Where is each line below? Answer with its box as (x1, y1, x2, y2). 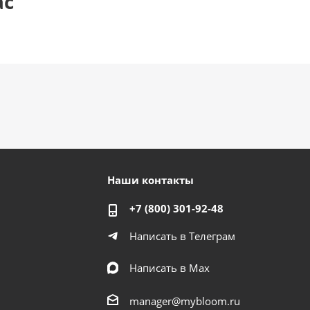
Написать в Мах (129, 261, 210, 275)
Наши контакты (107, 173, 194, 188)
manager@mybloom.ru (129, 294, 241, 308)
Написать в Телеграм (129, 229, 236, 244)
